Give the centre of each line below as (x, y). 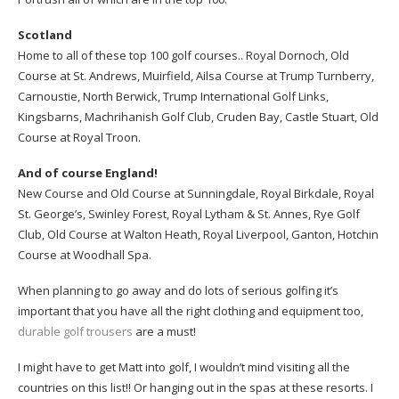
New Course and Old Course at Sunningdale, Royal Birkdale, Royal (196, 194)
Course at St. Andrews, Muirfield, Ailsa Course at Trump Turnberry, (196, 76)
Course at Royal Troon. (79, 138)
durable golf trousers (75, 332)
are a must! (164, 332)
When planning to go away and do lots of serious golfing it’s (178, 291)
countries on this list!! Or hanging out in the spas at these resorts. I (195, 388)
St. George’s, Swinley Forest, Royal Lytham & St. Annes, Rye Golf (189, 214)
